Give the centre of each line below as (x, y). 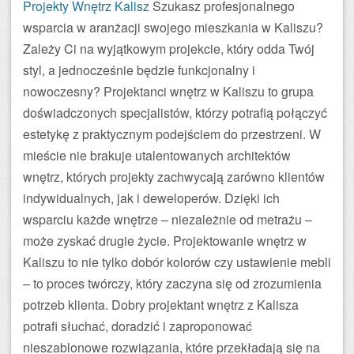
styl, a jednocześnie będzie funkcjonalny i (139, 70)
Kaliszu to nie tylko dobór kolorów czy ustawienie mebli (177, 262)
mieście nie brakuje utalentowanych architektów (157, 155)
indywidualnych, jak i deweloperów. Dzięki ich (151, 198)
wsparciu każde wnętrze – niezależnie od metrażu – (168, 219)
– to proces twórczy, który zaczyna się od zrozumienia (172, 283)
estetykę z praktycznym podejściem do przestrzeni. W (172, 134)
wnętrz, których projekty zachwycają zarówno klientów (174, 177)
